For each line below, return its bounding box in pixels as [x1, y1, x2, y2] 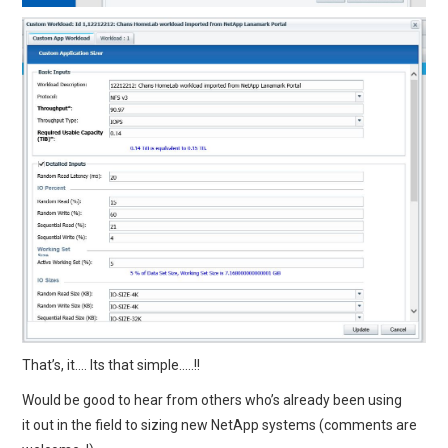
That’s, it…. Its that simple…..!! [22, 356, 201, 373]
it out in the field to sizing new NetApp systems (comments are [22, 416, 418, 433]
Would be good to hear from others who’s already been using [22, 391, 403, 408]
